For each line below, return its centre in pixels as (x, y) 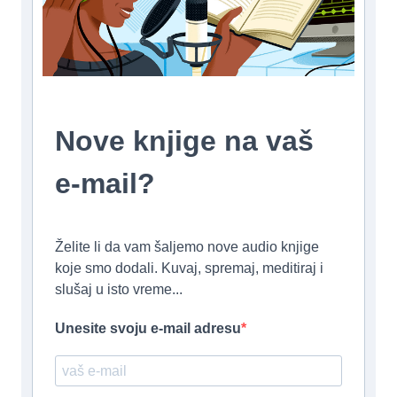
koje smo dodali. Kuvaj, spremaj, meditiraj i (189, 268)
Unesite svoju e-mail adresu (148, 328)
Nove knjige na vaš (184, 141)
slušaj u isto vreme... (119, 289)
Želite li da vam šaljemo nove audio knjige (187, 247)
